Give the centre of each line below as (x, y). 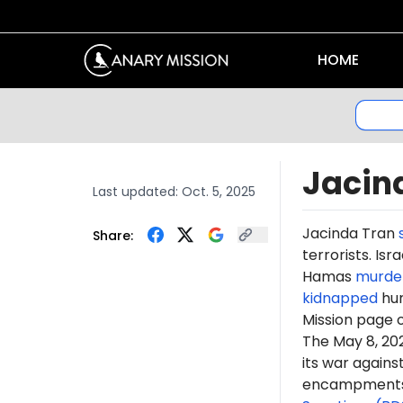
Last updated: (137, 191)
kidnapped (340, 298)
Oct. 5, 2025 (218, 191)
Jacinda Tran (350, 233)
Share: (112, 235)
